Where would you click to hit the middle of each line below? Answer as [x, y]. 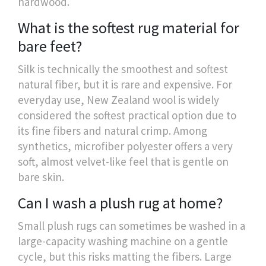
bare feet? [50, 46]
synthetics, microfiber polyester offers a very [125, 146]
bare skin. [41, 177]
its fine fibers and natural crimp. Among [113, 130]
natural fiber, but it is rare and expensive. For [125, 84]
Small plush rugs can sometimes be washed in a [132, 225]
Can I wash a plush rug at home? [120, 202]
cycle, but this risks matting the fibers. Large [125, 256]
